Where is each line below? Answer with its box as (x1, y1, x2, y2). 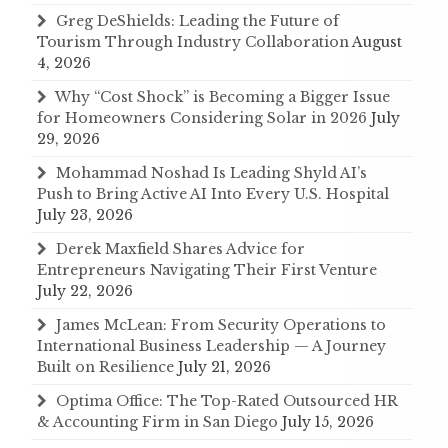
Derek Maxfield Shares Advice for (56, 239, 305, 258)
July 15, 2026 (282, 412, 374, 431)
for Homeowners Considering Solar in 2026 (37, 108, 367, 127)
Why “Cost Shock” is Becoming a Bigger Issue (55, 87, 390, 106)
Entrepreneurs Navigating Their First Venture (37, 260, 377, 279)
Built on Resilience (37, 357, 174, 376)
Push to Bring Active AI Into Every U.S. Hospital (37, 184, 389, 203)
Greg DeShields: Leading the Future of (56, 11, 339, 30)
